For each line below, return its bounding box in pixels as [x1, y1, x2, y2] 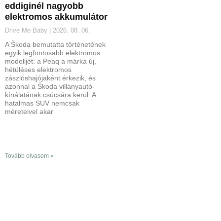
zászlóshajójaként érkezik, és [5, 74, 96, 82]
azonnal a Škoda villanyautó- [5, 82, 95, 90]
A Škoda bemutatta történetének [5, 40, 106, 48]
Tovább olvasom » [5, 152, 54, 159]
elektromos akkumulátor [5, 11, 108, 22]
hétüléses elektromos [5, 65, 72, 74]
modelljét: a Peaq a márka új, [5, 57, 96, 65]
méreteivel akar [5, 107, 53, 115]
